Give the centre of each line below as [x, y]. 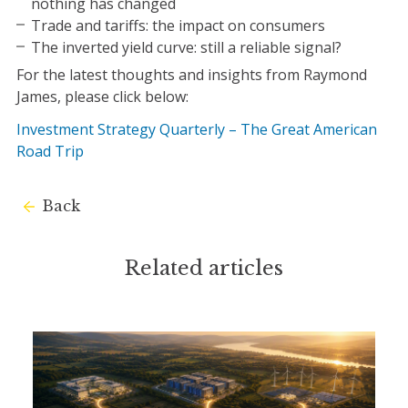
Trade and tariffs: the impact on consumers [178, 26]
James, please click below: [102, 97]
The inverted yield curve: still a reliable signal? [186, 48]
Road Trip [50, 152]
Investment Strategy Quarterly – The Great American [196, 130]
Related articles [204, 269]
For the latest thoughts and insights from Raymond [191, 75]
